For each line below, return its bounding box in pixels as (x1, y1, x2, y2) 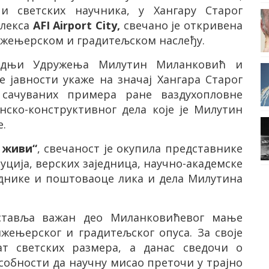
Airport (53, 18, 92, 32)
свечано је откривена (123, 18, 243, 32)
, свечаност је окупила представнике (37, 141, 243, 156)
